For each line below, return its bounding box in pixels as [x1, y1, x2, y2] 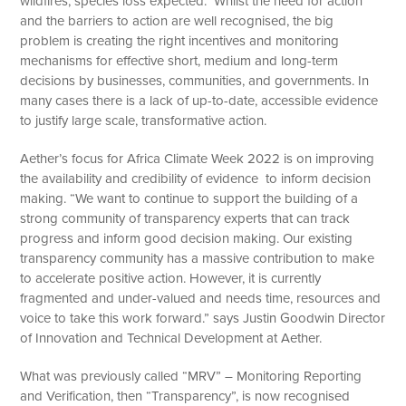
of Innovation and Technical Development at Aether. [20, 329, 323, 346]
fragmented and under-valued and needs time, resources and [20, 289, 382, 306]
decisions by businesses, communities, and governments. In [20, 72, 370, 89]
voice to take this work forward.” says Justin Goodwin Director [20, 309, 386, 326]
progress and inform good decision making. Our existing [20, 229, 353, 246]
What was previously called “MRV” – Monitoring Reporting [20, 367, 362, 384]
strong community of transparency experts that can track [20, 209, 351, 227]
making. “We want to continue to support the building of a [20, 189, 359, 207]
